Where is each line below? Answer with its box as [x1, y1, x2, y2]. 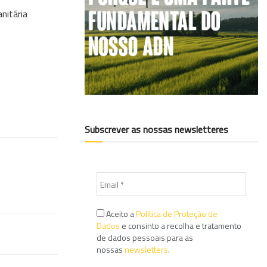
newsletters [125, 243, 168, 256]
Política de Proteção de [136, 207, 218, 221]
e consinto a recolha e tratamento [120, 219, 241, 232]
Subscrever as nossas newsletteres [85, 122, 228, 137]
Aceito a [104, 207, 136, 221]
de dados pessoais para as [97, 231, 193, 244]
